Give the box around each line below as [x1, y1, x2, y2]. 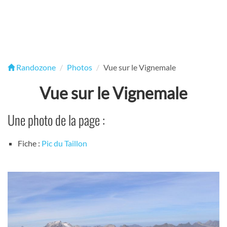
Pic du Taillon [42, 138, 87, 148]
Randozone [15, 62, 56, 72]
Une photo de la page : [8, 110, 105, 130]
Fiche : [18, 138, 42, 148]
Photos [67, 62, 92, 72]
